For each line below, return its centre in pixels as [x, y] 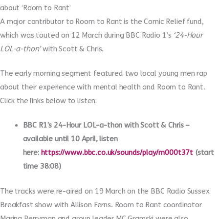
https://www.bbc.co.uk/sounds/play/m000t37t [117, 152]
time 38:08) [42, 166]
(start [204, 152]
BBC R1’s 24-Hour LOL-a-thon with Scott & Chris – [106, 125]
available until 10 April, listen [70, 139]
